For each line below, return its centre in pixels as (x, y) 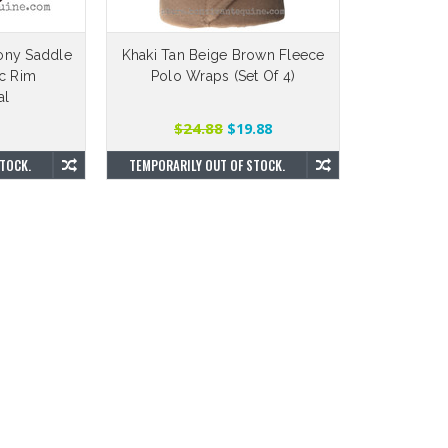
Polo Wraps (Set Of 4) (223, 76)
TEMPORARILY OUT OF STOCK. (207, 165)
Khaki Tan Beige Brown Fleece (223, 55)
